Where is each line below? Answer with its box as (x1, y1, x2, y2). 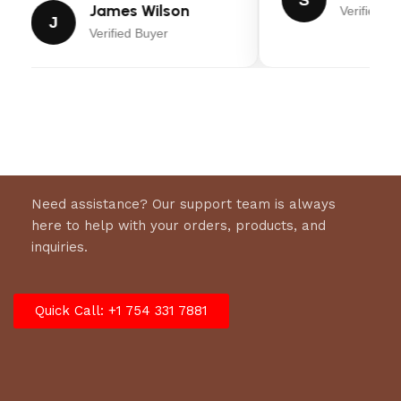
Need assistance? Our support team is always (31, 195, 336, 212)
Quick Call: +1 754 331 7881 (35, 302, 208, 319)
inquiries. (31, 238, 88, 255)
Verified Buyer (88, 26, 167, 41)
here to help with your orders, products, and (31, 217, 326, 234)
